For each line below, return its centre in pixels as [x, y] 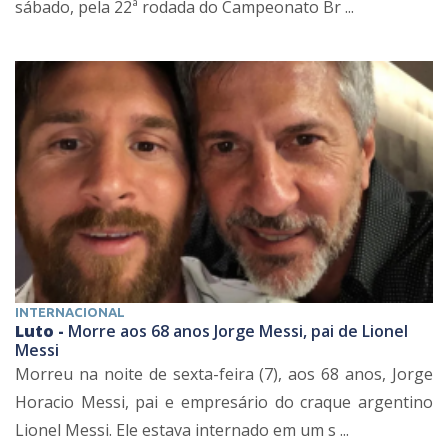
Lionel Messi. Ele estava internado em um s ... [182, 429]
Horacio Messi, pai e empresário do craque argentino [224, 401]
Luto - [41, 330]
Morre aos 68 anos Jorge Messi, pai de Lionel [238, 330]
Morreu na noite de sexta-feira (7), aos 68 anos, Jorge [224, 373]
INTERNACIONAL [70, 311]
